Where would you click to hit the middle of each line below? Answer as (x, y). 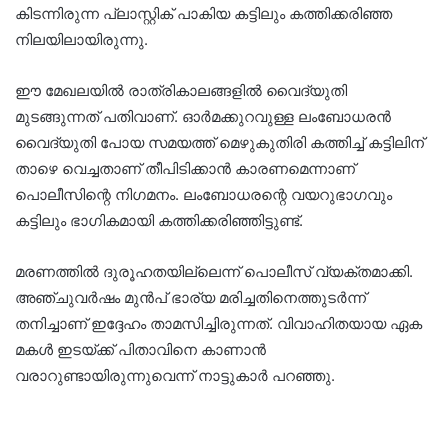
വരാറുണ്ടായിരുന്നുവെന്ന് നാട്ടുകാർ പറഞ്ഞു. (175, 375)
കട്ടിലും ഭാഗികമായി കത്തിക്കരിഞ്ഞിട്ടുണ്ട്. (159, 220)
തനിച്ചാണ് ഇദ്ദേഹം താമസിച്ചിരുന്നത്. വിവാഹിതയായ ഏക (218, 323)
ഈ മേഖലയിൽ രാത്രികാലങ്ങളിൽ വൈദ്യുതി (181, 90)
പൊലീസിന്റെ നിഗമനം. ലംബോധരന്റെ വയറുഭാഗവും (203, 194)
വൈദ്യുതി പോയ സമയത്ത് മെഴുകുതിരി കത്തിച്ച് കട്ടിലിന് (219, 142)
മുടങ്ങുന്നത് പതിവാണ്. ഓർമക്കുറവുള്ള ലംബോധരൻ (203, 116)
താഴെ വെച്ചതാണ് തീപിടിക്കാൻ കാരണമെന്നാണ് (185, 168)
